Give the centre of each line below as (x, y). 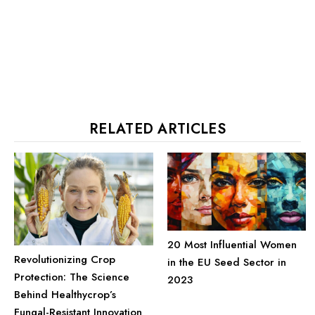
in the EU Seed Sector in (226, 263)
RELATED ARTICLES (157, 129)
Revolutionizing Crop (65, 259)
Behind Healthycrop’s (65, 294)
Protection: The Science (72, 277)
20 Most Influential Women (232, 245)
